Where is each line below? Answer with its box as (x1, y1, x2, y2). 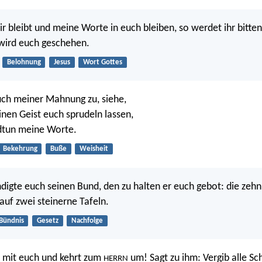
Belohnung (6, 58, 41, 66)
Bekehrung (2, 145, 37, 153)
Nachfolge (71, 216, 103, 225)
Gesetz (36, 216, 58, 225)
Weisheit (79, 145, 108, 153)
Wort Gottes (82, 58, 122, 66)
